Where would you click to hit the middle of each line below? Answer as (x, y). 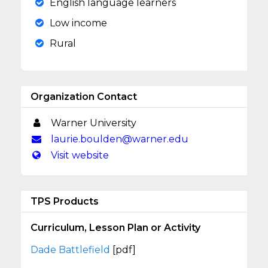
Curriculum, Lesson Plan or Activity (116, 228)
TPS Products (65, 201)
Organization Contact (84, 97)
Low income (79, 23)
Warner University (93, 123)
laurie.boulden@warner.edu (119, 139)
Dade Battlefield (72, 250)
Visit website (79, 155)
